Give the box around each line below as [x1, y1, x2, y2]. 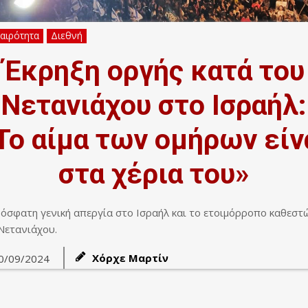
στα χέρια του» [58, 157, 250, 190]
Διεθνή [50, 28, 82, 42]
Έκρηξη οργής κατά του [3, 54, 305, 87]
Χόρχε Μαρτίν [91, 250, 168, 265]
